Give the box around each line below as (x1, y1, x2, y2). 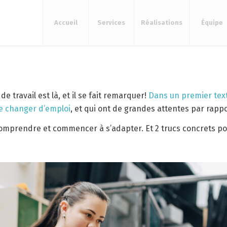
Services (97, 19, 126, 26)
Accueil (54, 19, 78, 26)
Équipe (201, 19, 223, 26)
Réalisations (141, 19, 183, 26)
